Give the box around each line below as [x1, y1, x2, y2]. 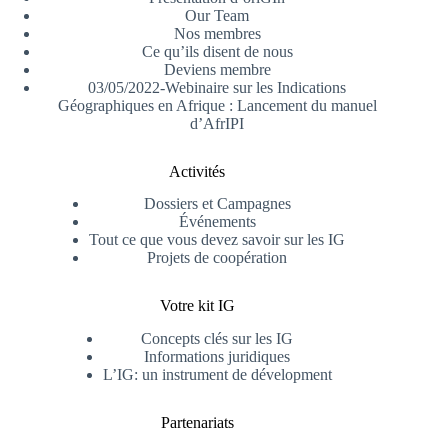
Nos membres [173, 24, 261, 42]
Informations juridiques [144, 348, 291, 366]
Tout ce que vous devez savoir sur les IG [89, 231, 346, 249]
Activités [169, 162, 226, 180]
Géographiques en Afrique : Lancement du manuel [57, 96, 377, 114]
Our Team [185, 6, 250, 24]
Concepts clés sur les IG [141, 330, 294, 348]
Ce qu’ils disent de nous [141, 42, 293, 60]
